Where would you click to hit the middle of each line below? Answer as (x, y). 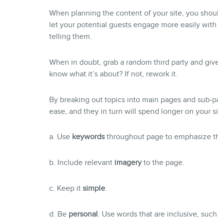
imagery (127, 163)
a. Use (60, 137)
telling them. (70, 36)
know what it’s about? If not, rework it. (113, 74)
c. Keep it (66, 188)
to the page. (163, 163)
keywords (88, 137)
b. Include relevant (81, 163)
